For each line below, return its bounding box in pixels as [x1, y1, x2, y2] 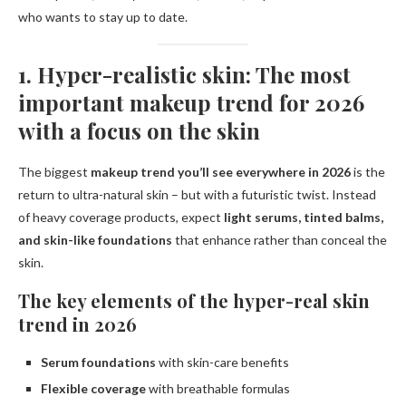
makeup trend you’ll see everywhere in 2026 [91, 164, 351, 180]
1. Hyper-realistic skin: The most [18, 60, 351, 90]
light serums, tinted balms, [224, 209, 383, 226]
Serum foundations [41, 354, 156, 371]
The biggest [18, 164, 91, 180]
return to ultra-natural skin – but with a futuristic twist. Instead [18, 187, 376, 203]
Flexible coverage [41, 381, 146, 397]
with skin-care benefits [156, 354, 289, 371]
